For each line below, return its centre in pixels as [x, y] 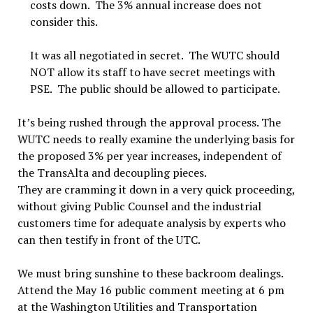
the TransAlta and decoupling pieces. [112, 173]
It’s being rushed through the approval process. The [149, 122]
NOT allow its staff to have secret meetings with [152, 72]
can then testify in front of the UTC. [109, 240]
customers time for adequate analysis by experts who [151, 223]
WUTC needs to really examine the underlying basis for [156, 139]
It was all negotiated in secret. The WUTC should [154, 55]
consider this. [64, 22]
